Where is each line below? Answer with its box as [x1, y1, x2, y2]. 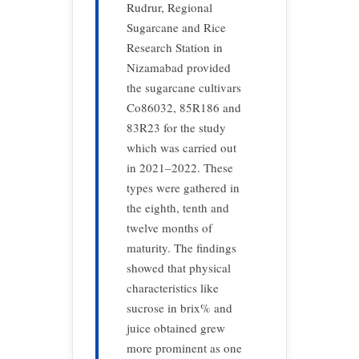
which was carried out [127, 139, 236, 155]
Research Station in [127, 39, 223, 55]
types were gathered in [127, 179, 240, 196]
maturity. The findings [127, 240, 236, 256]
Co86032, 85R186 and [127, 99, 241, 115]
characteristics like [127, 280, 219, 296]
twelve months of [127, 220, 212, 236]
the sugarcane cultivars [127, 79, 241, 95]
